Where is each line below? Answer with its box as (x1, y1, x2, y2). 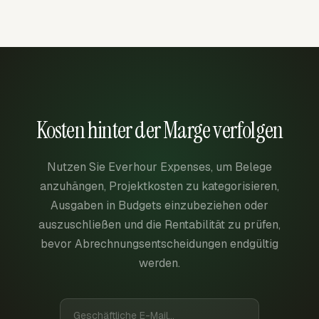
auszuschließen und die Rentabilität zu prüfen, (38, 217, 281, 232)
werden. (139, 256, 180, 271)
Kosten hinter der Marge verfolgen (36, 115, 283, 145)
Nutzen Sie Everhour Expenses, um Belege (47, 159, 272, 174)
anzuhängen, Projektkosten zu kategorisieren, (40, 179, 279, 194)
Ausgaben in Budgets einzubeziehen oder (51, 198, 268, 213)
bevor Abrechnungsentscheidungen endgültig (41, 236, 278, 251)
